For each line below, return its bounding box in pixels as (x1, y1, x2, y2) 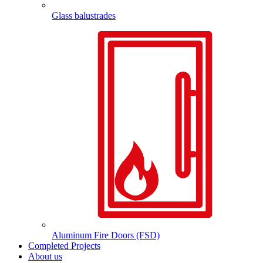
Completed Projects (28, 241, 100, 251)
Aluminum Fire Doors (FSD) (52, 230, 160, 241)
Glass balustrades (52, 11, 116, 21)
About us (28, 251, 62, 262)
